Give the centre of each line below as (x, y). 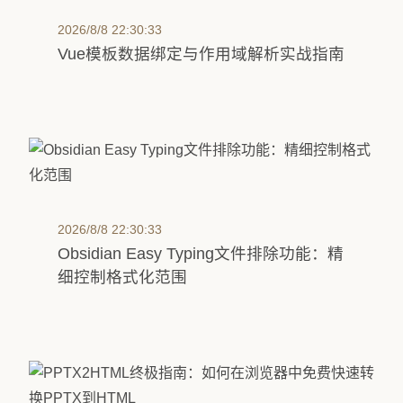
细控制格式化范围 (122, 277)
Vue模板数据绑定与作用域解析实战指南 (201, 54)
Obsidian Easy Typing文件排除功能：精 (201, 254)
